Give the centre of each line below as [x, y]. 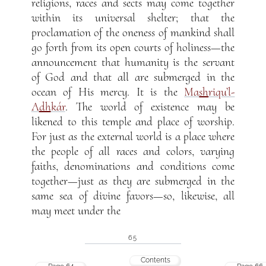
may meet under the [76, 210]
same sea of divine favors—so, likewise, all [133, 196]
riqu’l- [222, 92]
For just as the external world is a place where [133, 136]
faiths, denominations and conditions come [133, 166]
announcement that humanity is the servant [133, 62]
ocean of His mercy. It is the [108, 92]
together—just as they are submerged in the [133, 181]
